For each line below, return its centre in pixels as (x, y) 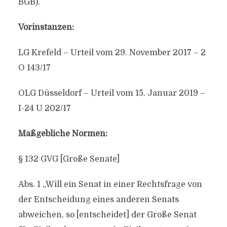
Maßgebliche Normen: (63, 134)
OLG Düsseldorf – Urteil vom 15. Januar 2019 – (111, 93)
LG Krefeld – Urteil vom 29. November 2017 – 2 (112, 53)
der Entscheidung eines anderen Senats (98, 200)
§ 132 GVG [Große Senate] (69, 159)
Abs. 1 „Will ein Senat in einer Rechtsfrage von (110, 184)
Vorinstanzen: (46, 27)
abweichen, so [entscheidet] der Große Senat (107, 215)
